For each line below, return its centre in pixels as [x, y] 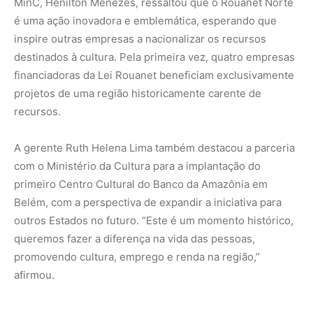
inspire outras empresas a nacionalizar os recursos [140, 39]
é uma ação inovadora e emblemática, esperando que [145, 21]
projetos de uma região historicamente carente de [138, 94]
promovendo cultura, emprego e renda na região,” [137, 257]
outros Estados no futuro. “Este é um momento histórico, [154, 221]
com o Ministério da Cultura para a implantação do [137, 166]
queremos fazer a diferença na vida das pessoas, [134, 239]
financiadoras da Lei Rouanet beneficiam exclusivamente [154, 75]
